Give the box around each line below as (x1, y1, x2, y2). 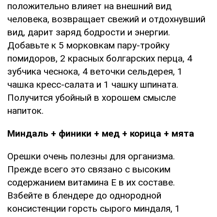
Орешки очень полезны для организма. (7, 150, 175, 162)
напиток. (7, 105, 44, 116)
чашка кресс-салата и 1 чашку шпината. (7, 78, 178, 90)
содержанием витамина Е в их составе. (7, 176, 175, 188)
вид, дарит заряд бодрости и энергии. (7, 26, 170, 38)
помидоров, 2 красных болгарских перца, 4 (7, 52, 192, 64)
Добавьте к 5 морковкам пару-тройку (7, 39, 170, 51)
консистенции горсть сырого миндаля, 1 (7, 202, 180, 214)
